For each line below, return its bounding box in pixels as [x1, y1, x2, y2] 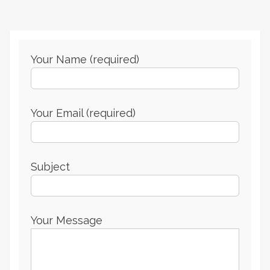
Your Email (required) [31, 107, 136, 119]
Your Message [31, 214, 102, 227]
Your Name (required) [31, 53, 139, 66]
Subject [31, 160, 70, 173]
